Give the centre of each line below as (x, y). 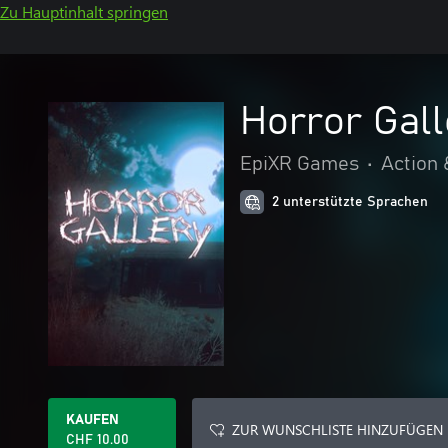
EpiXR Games (299, 164)
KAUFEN (92, 420)
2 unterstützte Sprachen (350, 202)
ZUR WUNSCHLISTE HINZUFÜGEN (337, 429)
